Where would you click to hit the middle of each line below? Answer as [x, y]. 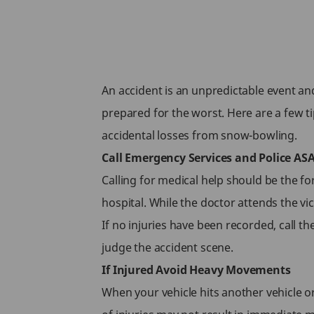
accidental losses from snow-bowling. [199, 135]
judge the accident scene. [168, 247]
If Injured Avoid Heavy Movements [196, 270]
